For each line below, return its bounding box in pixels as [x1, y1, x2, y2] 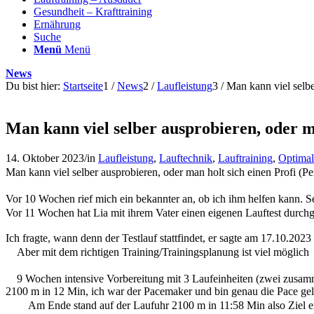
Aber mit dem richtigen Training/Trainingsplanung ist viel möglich [17, 245, 309, 258]
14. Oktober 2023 [6, 151, 84, 164]
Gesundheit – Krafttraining [34, 6, 152, 18]
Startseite [63, 80, 103, 92]
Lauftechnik [159, 151, 212, 164]
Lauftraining [218, 151, 273, 164]
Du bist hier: [6, 80, 60, 92]
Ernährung [34, 18, 81, 30]
